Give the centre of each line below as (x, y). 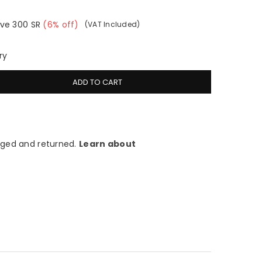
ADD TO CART (97, 82)
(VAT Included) (112, 24)
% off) (66, 24)
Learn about (108, 144)
